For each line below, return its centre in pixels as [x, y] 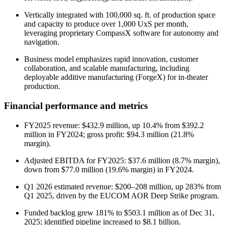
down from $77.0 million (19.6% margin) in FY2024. [109, 169]
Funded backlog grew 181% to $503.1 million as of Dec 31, [119, 212]
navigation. [42, 42]
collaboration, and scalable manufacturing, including [107, 68]
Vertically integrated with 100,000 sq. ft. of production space [120, 15]
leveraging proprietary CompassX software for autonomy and [121, 33]
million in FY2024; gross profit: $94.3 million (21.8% [109, 134]
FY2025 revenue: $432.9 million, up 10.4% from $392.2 [114, 125]
